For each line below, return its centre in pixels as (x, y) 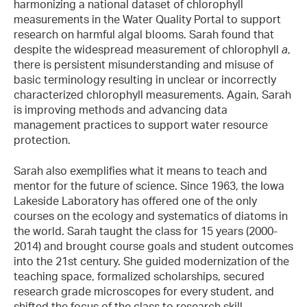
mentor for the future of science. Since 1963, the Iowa (149, 185)
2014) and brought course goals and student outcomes (153, 246)
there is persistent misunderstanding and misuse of (144, 65)
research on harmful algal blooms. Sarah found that (144, 35)
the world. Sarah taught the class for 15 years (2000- (146, 231)
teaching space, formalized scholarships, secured (139, 276)
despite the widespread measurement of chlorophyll (148, 50)
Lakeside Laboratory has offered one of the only (135, 200)
